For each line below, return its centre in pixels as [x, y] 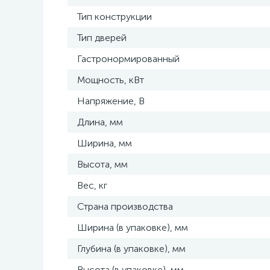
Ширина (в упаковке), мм [133, 228]
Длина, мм [100, 122]
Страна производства [125, 206]
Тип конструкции [115, 17]
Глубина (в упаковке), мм [131, 249]
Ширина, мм [105, 143]
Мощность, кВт [111, 80]
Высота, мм [102, 164]
